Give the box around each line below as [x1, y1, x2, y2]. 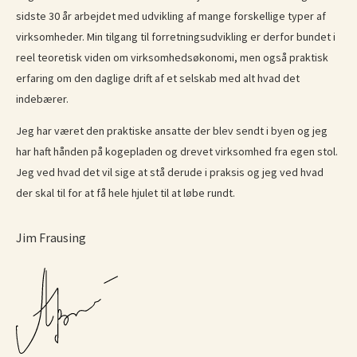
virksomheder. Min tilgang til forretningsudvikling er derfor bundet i [16, 29, 335, 44]
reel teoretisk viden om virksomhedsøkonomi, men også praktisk [16, 50, 328, 65]
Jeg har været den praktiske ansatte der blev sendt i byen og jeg [16, 124, 328, 139]
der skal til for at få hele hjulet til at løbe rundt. [16, 186, 235, 201]
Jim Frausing [16, 229, 86, 245]
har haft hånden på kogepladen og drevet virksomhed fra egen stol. [16, 144, 338, 159]
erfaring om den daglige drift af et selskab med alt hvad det [16, 71, 300, 85]
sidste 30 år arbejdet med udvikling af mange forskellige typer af [16, 9, 326, 23]
